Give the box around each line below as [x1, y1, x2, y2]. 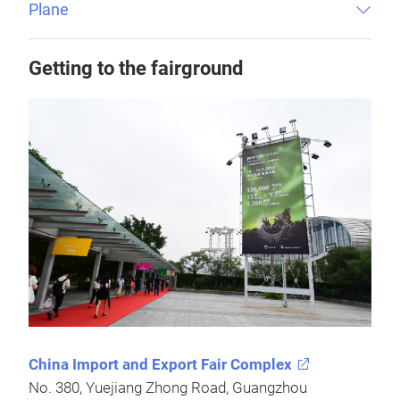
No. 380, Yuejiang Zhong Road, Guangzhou [29, 379, 307, 396]
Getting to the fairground [29, 56, 243, 79]
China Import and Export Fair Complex [29, 355, 292, 373]
